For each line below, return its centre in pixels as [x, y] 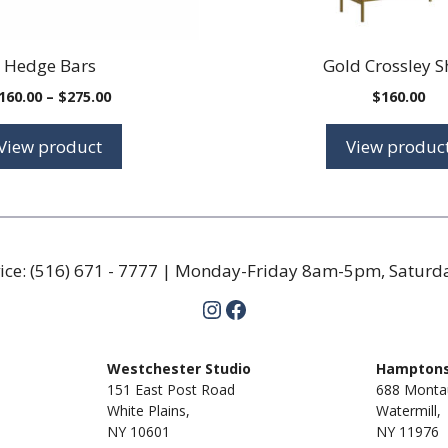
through [140, 157]
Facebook [275, 308]
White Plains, [148, 410]
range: [133, 115]
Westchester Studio [178, 368]
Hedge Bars [49, 65]
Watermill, [409, 410]
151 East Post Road [170, 389]
